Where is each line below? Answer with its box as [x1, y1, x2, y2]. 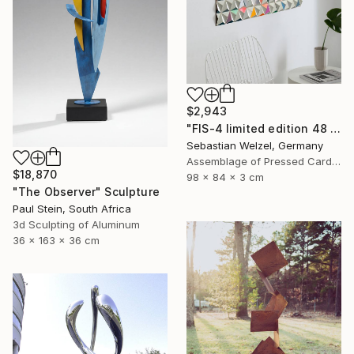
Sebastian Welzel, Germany [186, 139, 323, 153]
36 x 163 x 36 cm [13, 234, 100, 247]
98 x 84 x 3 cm [186, 171, 264, 184]
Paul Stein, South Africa [13, 202, 131, 216]
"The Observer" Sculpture [13, 185, 160, 199]
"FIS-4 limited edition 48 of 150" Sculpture [330, 122, 341, 136]
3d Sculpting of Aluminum [13, 218, 140, 232]
